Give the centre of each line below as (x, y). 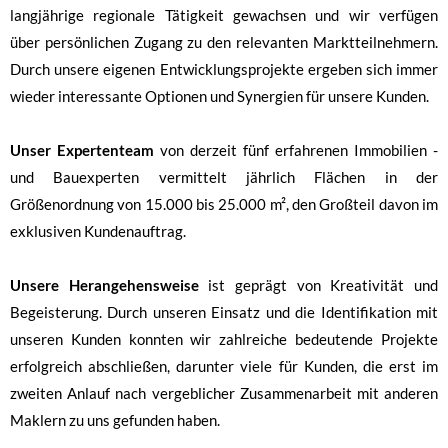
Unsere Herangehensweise (104, 285)
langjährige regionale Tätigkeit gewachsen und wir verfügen (224, 15)
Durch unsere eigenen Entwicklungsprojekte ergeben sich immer (224, 69)
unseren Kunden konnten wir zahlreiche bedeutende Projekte (224, 339)
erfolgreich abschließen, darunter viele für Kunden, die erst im (224, 366)
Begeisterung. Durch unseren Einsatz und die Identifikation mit (224, 312)
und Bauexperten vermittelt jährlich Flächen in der (224, 177)
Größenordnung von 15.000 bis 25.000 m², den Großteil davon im (224, 204)
